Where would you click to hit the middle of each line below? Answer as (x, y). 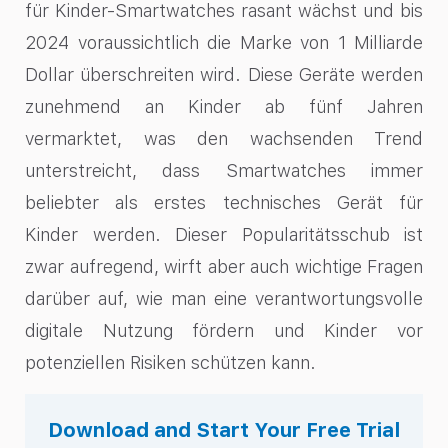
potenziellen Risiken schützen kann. (170, 363)
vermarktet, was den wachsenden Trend (224, 139)
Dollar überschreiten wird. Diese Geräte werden (224, 75)
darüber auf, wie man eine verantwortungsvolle (224, 299)
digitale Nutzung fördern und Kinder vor (224, 331)
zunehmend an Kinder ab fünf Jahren (224, 107)
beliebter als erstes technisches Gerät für (224, 203)
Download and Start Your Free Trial (224, 429)
